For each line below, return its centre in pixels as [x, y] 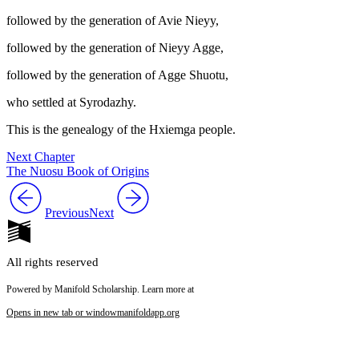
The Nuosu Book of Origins [78, 171]
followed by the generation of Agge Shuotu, [117, 75]
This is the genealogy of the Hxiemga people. [121, 130]
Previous [67, 213]
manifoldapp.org [148, 313]
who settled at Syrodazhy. [71, 103]
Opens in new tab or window [62, 313]
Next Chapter [40, 157]
